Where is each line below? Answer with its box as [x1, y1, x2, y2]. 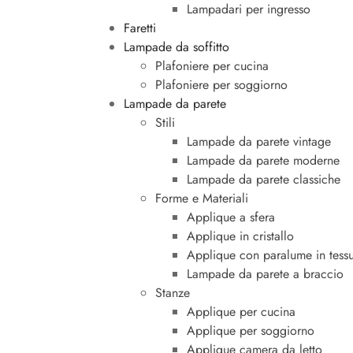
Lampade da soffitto [124, 37, 229, 56]
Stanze [155, 283, 190, 302]
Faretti [124, 18, 156, 37]
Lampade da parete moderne [187, 150, 340, 169]
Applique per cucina [187, 302, 295, 321]
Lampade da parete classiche [187, 169, 340, 188]
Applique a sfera [187, 207, 275, 226]
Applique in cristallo [187, 226, 294, 245]
